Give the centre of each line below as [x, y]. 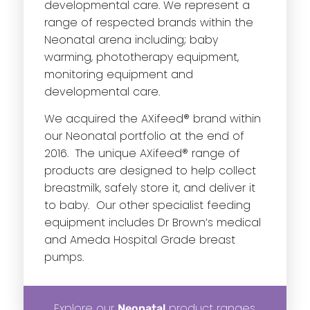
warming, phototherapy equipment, [141, 57]
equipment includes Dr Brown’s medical [152, 223]
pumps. [64, 257]
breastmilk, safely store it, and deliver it [149, 188]
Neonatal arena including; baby [131, 40]
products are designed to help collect [150, 171]
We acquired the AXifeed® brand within [152, 119]
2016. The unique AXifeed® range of [142, 154]
